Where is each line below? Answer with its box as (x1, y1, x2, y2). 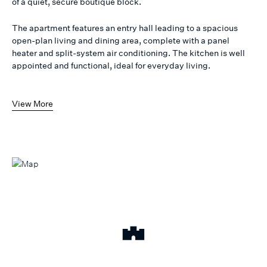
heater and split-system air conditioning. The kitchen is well (12, 48, 245, 58)
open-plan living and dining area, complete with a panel (12, 35, 229, 46)
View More (12, 98, 53, 109)
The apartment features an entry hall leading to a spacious (12, 23, 238, 33)
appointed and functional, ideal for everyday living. (12, 60, 210, 71)
